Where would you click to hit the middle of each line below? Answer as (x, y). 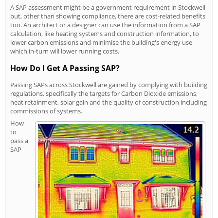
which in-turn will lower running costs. (65, 51)
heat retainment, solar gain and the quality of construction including (109, 102)
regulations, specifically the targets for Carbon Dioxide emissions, (104, 93)
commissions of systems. (46, 111)
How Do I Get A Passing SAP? (65, 68)
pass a (19, 140)
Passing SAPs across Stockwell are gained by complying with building (109, 84)
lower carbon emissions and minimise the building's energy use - (103, 43)
